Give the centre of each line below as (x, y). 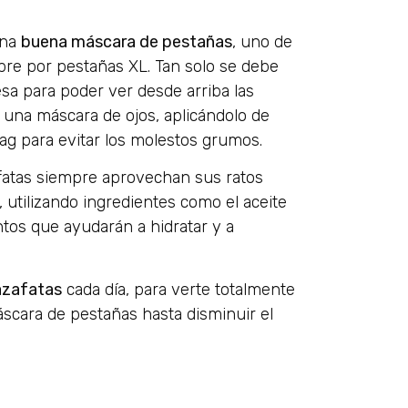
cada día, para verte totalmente (178, 289)
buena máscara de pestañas (127, 42)
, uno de (262, 42)
